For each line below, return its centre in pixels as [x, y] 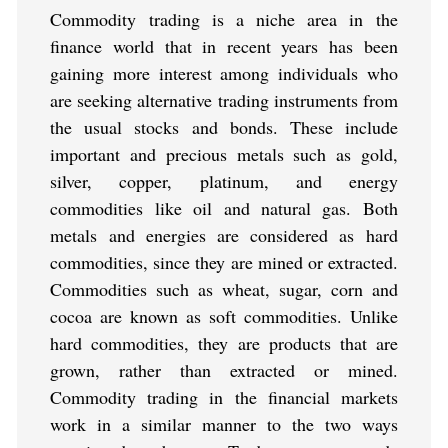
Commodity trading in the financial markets [224, 397]
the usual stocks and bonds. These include [224, 127]
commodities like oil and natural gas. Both [224, 208]
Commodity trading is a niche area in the [224, 19]
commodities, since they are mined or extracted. [224, 262]
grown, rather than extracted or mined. [224, 370]
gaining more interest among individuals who [224, 73]
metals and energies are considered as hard [224, 235]
